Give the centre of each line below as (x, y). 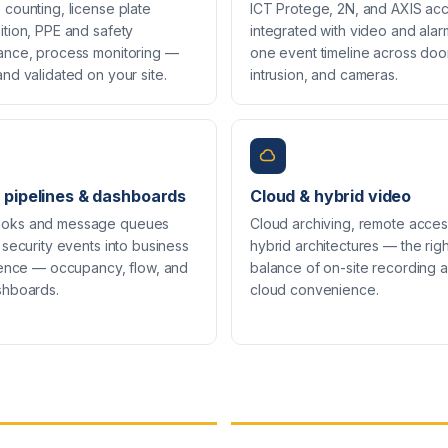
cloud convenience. (314, 289)
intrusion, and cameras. (324, 74)
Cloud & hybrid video (331, 195)
